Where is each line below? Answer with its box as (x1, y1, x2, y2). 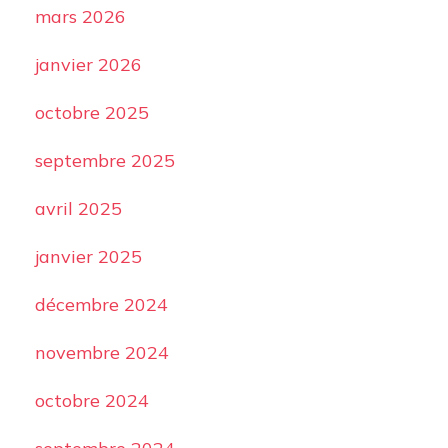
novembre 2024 (34, 341, 169, 364)
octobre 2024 (34, 389, 149, 412)
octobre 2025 (34, 101, 149, 124)
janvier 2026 (34, 53, 142, 76)
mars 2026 (34, 5, 126, 28)
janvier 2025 (34, 245, 142, 268)
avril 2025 (34, 197, 122, 220)
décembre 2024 (34, 293, 168, 316)
